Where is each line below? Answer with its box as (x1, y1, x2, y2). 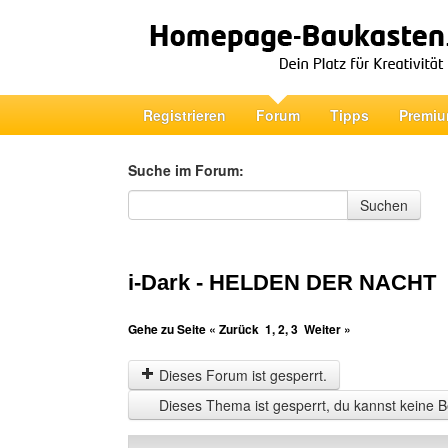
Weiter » (304, 320, 351, 338)
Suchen (360, 195, 408, 215)
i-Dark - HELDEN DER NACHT (128, 270, 436, 295)
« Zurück (209, 320, 259, 338)
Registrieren (143, 105, 226, 125)
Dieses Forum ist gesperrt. (155, 365, 327, 385)
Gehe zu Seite (128, 320, 209, 338)
